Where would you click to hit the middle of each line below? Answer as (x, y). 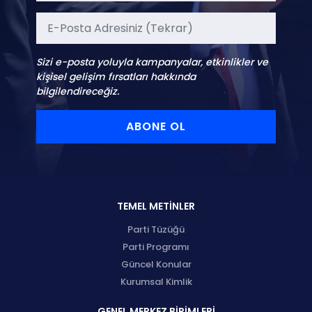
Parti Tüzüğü (156, 229)
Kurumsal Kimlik (156, 281)
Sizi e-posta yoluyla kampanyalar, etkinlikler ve (153, 62)
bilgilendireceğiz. (78, 91)
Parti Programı (156, 247)
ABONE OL (156, 126)
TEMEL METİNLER (156, 206)
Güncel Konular (156, 264)
